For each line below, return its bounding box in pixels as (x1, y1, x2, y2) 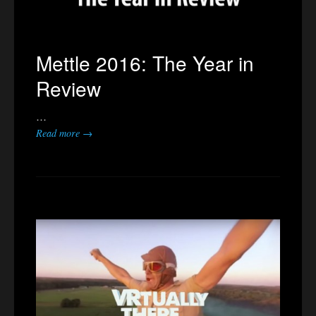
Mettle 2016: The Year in (36, 49, 254, 78)
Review (36, 74, 101, 103)
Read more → (36, 126, 92, 140)
